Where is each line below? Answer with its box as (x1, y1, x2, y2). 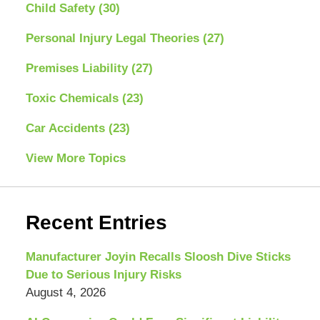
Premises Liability (25, 61, 131, 75)
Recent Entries (25, 211, 167, 234)
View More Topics (25, 151, 126, 165)
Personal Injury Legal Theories (25, 31, 203, 45)
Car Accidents (25, 121, 109, 135)
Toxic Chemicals (25, 91, 122, 105)
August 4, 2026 (25, 285, 106, 299)
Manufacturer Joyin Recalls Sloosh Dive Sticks (25, 249, 291, 264)
